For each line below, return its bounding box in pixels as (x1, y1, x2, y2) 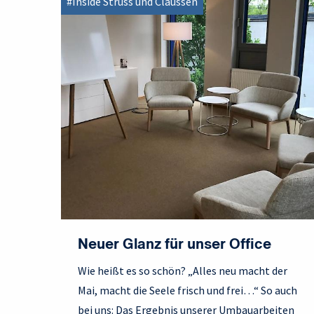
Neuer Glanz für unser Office (78, 238, 271, 253)
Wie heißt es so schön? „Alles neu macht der (78, 264, 287, 278)
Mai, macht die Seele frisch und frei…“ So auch (78, 283, 297, 298)
